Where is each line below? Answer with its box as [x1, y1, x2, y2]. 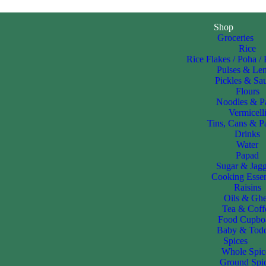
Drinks [235, 129, 261, 139]
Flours [235, 86, 259, 96]
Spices [223, 236, 248, 246]
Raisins [233, 182, 261, 192]
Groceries [217, 33, 254, 43]
